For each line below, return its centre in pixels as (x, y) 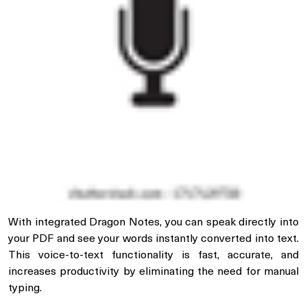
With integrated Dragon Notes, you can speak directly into (153, 222)
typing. (25, 288)
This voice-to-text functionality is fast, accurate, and (153, 255)
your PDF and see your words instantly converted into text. (153, 239)
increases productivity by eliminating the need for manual (153, 272)
